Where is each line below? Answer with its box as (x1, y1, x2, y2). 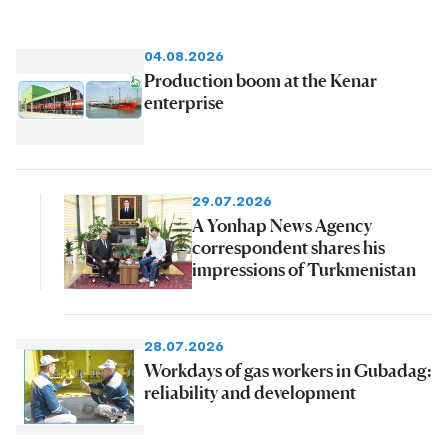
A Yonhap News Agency (192, 214, 372, 237)
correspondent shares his (192, 236, 385, 259)
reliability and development (144, 381, 356, 404)
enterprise (144, 91, 224, 114)
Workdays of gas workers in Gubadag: (144, 359, 432, 382)
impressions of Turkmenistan (192, 258, 416, 281)
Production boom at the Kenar (144, 69, 377, 92)
